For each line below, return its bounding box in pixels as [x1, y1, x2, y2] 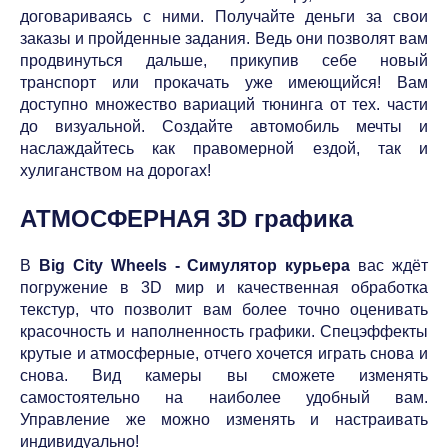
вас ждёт [358, 256, 428, 274]
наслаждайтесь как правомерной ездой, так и [20, 139, 428, 157]
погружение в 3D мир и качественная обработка [20, 278, 428, 296]
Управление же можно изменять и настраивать [20, 410, 428, 428]
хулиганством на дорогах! [20, 161, 211, 179]
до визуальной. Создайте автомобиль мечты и [20, 117, 428, 135]
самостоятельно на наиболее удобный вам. [20, 388, 428, 406]
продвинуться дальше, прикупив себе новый [20, 51, 428, 69]
